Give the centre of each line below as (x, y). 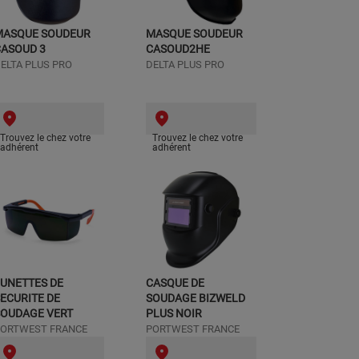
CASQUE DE (175, 283)
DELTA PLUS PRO (185, 65)
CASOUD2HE (178, 49)
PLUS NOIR (174, 313)
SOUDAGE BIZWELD (196, 298)
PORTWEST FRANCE (193, 329)
